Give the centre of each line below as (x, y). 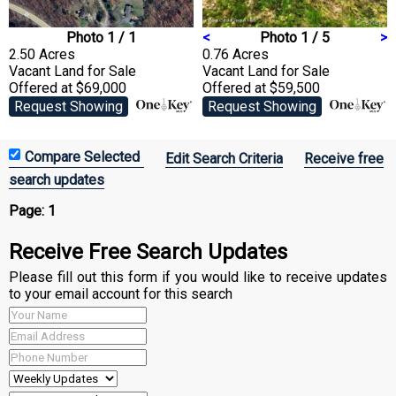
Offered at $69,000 (68, 88)
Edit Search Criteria (224, 158)
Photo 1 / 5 (295, 37)
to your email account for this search (121, 293)
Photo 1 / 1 (101, 37)
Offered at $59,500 (261, 88)
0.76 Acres (236, 54)
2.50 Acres (42, 54)
